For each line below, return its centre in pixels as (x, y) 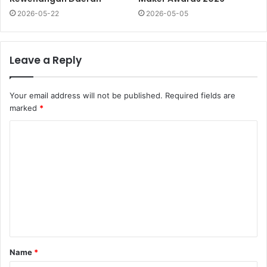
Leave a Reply (46, 60)
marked (24, 108)
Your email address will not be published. (86, 95)
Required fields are (200, 95)
